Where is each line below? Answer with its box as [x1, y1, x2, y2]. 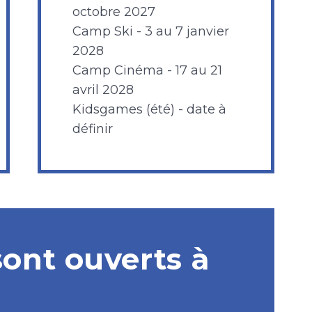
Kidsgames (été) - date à [72, 102, 226, 117]
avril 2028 [72, 82, 134, 97]
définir [72, 121, 113, 136]
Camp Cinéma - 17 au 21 [72, 63, 222, 78]
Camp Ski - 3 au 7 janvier [72, 24, 229, 39]
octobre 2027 [72, 4, 155, 19]
